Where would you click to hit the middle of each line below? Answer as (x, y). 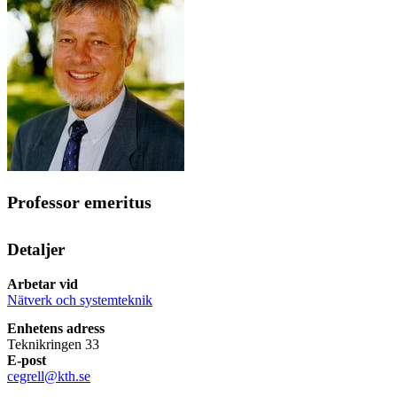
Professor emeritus (79, 202)
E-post (27, 360)
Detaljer (36, 250)
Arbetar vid (43, 284)
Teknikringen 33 (53, 344)
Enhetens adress (56, 328)
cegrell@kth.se (49, 376)
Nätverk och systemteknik (80, 300)
